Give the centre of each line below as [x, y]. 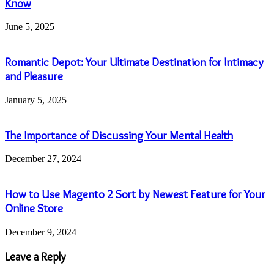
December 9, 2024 [41, 232]
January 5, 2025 [36, 100]
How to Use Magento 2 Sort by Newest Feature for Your [135, 194]
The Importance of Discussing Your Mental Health [119, 135]
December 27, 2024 [43, 159]
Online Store [34, 209]
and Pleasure [34, 76]
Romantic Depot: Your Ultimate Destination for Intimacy [134, 62]
